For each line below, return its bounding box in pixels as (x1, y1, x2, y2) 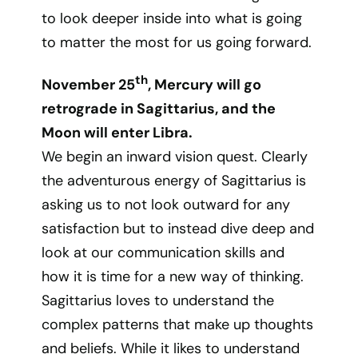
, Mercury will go (148, 75, 262, 94)
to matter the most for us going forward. (42, 33, 312, 52)
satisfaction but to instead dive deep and (42, 219, 315, 238)
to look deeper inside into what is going (42, 9, 303, 28)
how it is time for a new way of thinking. (42, 267, 304, 286)
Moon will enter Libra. (42, 123, 193, 142)
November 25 (42, 75, 136, 94)
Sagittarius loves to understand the (42, 291, 275, 310)
